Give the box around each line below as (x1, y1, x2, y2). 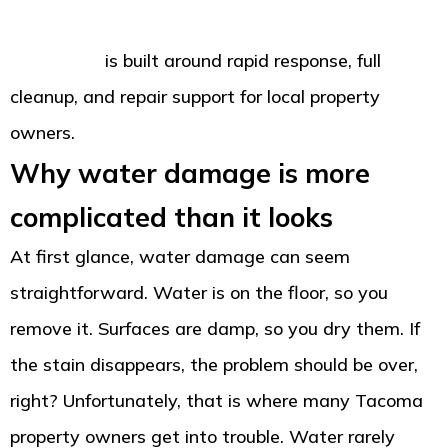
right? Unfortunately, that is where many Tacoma (10, 389, 423, 413)
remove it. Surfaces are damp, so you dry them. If (10, 317, 420, 341)
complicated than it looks (10, 200, 333, 235)
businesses (10, 49, 100, 73)
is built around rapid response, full (100, 49, 381, 73)
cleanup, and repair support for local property (10, 85, 380, 109)
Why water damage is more (10, 156, 370, 191)
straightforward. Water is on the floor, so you (10, 281, 388, 305)
